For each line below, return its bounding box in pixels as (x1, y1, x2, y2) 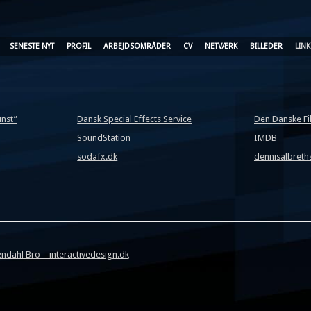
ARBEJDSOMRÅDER (103, 42, 171, 51)
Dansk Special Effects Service (77, 113, 192, 124)
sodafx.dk (77, 151, 118, 162)
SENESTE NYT (10, 42, 54, 51)
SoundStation (77, 132, 131, 143)
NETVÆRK (205, 42, 237, 51)
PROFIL (67, 42, 91, 51)
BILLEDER (250, 42, 283, 51)
